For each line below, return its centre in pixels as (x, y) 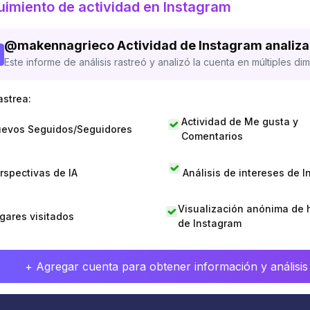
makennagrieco (66, 45)
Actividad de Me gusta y (240, 121)
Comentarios (212, 136)
